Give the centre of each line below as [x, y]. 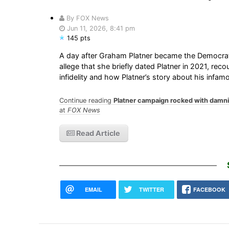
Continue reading [86, 100]
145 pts [78, 38]
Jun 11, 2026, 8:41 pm [100, 28]
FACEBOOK [210, 189]
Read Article [97, 133]
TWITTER [151, 189]
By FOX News [86, 18]
